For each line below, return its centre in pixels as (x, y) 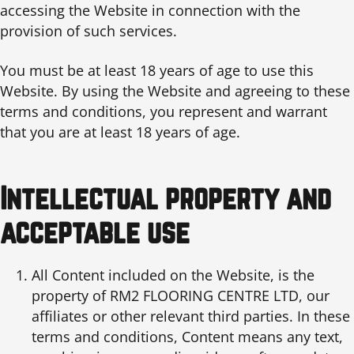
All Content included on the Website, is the (173, 275)
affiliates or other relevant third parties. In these (191, 316)
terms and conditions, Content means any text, (187, 336)
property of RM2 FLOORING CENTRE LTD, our (181, 295)
